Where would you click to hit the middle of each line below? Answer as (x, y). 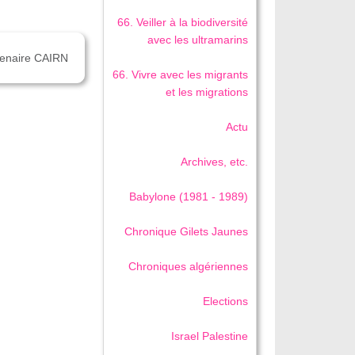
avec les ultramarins (198, 40)
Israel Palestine (210, 336)
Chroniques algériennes (189, 267)
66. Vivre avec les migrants (181, 75)
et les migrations (207, 92)
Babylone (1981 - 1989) (189, 197)
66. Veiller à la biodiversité (183, 23)
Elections (226, 302)
